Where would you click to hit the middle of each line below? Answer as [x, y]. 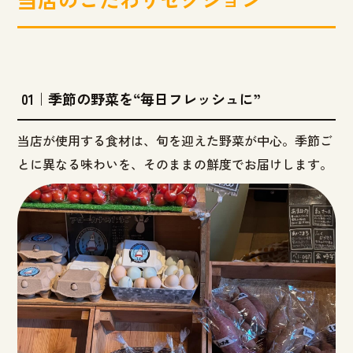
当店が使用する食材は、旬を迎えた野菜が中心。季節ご [175, 141]
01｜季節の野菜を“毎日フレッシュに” [139, 99]
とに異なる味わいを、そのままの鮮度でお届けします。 [175, 164]
